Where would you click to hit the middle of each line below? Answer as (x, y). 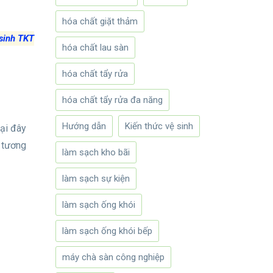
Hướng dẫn (84, 126)
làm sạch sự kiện (96, 179)
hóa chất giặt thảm (100, 22)
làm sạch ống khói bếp (107, 231)
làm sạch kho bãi (96, 153)
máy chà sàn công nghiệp (113, 257)
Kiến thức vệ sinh (159, 126)
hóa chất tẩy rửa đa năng (112, 100)
